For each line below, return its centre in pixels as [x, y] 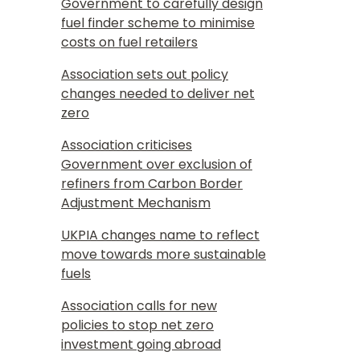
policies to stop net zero [137, 325]
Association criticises [127, 145]
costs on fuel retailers [129, 42]
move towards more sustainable [164, 254]
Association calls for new [139, 305]
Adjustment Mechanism [136, 202]
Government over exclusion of [157, 164]
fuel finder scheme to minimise [158, 22]
